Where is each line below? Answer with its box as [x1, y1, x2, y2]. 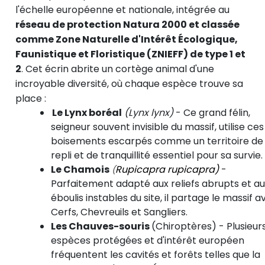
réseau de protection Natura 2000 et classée [15, 18, 240, 32]
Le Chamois [51, 163, 109, 177]
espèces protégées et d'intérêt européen [51, 234, 244, 248]
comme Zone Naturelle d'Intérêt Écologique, [15, 33, 238, 47]
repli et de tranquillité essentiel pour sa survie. [51, 148, 263, 163]
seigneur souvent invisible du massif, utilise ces [51, 120, 264, 134]
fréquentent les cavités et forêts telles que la [51, 248, 260, 262]
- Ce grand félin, [176, 106, 250, 120]
